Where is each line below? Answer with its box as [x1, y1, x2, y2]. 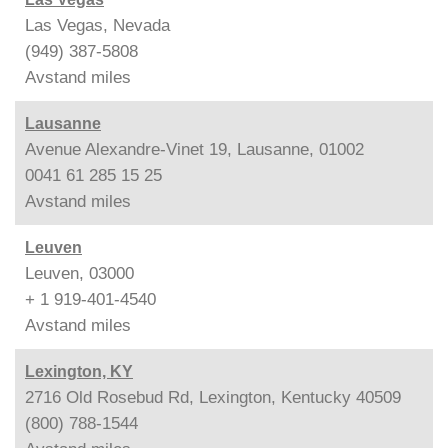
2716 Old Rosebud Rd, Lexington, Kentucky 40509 [25, 387, 401, 407]
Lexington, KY [25, 362, 133, 380]
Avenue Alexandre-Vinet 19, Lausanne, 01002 [25, 139, 364, 159]
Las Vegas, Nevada [25, 15, 170, 35]
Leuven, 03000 [25, 263, 134, 283]
